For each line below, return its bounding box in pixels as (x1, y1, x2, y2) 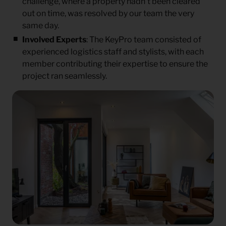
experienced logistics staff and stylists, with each (22, 46, 204, 56)
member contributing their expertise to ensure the (22, 59, 208, 69)
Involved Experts (22, 34, 86, 44)
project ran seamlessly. (22, 71, 107, 81)
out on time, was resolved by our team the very (22, 8, 194, 18)
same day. (22, 20, 59, 30)
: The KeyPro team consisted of (86, 34, 201, 44)
